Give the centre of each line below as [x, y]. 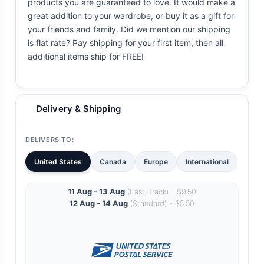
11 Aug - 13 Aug [96, 192]
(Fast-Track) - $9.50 [161, 192]
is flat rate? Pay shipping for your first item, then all [126, 43]
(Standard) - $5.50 [161, 204]
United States [58, 162]
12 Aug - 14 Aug [99, 204]
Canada [113, 162]
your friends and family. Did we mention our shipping [129, 29]
